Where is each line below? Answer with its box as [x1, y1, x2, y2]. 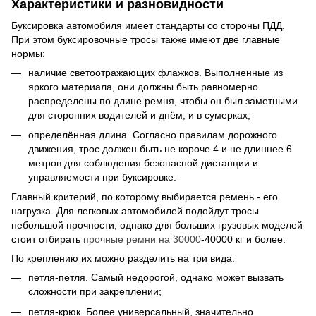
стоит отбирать [11, 233, 83, 245]
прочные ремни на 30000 [83, 233, 201, 245]
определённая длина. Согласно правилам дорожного [28, 128, 277, 140]
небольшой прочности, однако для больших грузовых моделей [11, 219, 303, 231]
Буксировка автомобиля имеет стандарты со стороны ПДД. [11, 19, 285, 31]
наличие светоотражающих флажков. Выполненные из [28, 66, 283, 78]
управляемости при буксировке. [28, 171, 176, 183]
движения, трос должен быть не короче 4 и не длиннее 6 [28, 142, 292, 154]
